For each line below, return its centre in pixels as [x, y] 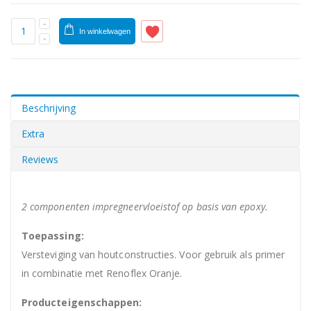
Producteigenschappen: [82, 302]
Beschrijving [49, 108]
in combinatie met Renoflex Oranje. [102, 273]
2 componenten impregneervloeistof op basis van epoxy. [145, 206]
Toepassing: [53, 235]
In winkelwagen [104, 31]
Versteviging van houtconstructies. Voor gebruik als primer [153, 254]
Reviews [40, 159]
